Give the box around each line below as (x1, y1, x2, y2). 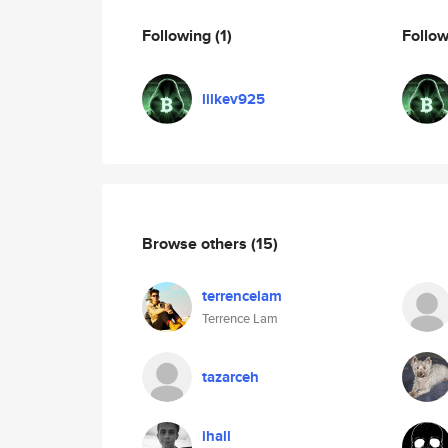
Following (142, 23, 215, 47)
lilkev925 (202, 88, 265, 110)
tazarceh (202, 366, 259, 388)
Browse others (142, 231, 251, 255)
